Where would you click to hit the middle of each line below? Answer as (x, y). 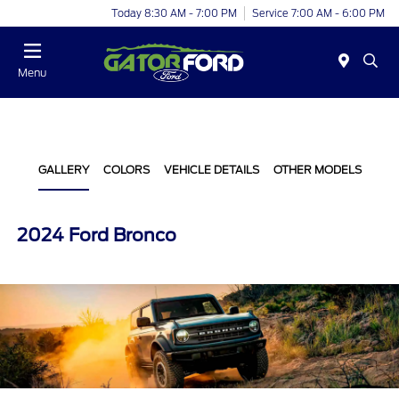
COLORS (126, 170)
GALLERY (63, 170)
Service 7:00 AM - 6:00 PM (318, 13)
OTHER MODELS (317, 170)
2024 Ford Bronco (97, 235)
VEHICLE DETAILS (211, 170)
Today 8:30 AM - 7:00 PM (174, 13)
